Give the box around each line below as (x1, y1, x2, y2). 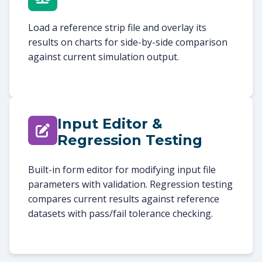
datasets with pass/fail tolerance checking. (28, 206, 213, 220)
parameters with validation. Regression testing (28, 177, 233, 191)
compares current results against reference (28, 192, 219, 205)
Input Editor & (57, 115, 163, 132)
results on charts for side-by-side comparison (28, 35, 227, 49)
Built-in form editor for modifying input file (28, 163, 216, 176)
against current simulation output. (28, 50, 179, 63)
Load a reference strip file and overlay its (28, 20, 206, 34)
